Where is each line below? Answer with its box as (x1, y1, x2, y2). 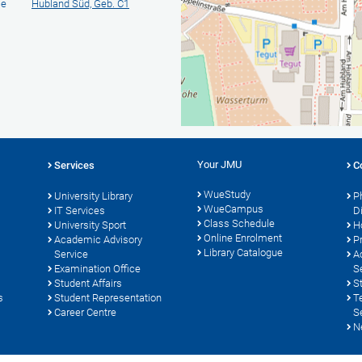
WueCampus (204, 203, 263, 216)
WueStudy (204, 188, 250, 201)
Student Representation (54, 292, 162, 305)
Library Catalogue (204, 246, 283, 259)
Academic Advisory (54, 234, 142, 246)
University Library (54, 190, 133, 203)
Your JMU (197, 158, 242, 171)
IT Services (54, 204, 105, 217)
